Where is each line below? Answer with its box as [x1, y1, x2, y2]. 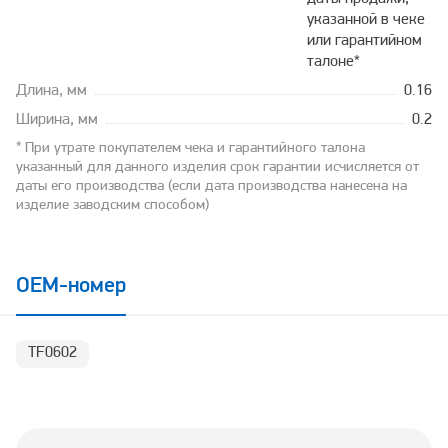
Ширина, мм [16, 112, 98, 129]
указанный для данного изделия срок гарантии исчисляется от [16, 160, 419, 176]
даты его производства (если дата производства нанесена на [16, 179, 407, 195]
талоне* [307, 54, 361, 71]
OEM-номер [16, 275, 126, 299]
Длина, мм [16, 83, 87, 100]
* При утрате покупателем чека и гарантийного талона [16, 141, 365, 157]
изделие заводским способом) [16, 198, 209, 214]
